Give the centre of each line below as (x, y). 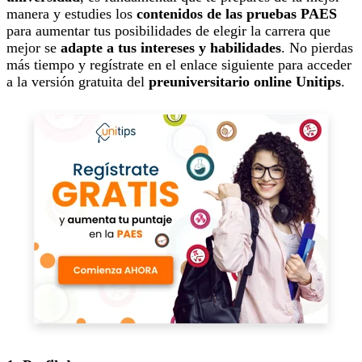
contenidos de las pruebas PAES (237, 14)
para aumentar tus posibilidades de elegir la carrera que (168, 31)
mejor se (34, 48)
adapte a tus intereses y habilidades (171, 48)
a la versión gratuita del (78, 82)
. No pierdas (317, 48)
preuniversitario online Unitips (245, 82)
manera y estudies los (72, 14)
